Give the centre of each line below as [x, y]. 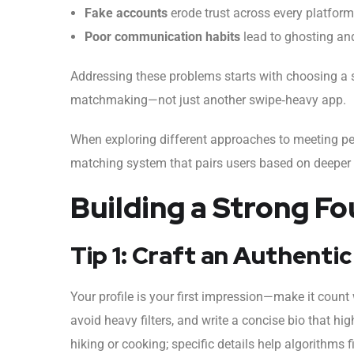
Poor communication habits [162, 36]
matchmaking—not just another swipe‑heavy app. [208, 100]
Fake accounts [126, 13]
